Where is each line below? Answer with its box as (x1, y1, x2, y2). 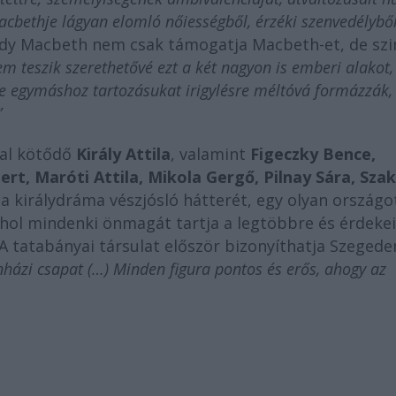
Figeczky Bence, (250, 143, 376, 165)
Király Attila (76, 143, 171, 165)
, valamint (171, 143, 250, 165)
